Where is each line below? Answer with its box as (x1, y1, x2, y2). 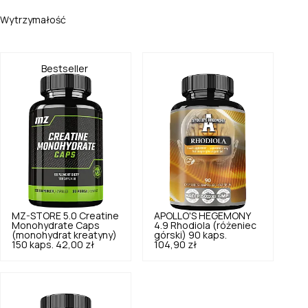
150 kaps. (12, 239, 54, 250)
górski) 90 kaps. (154, 230, 227, 240)
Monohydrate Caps (12, 220, 100, 230)
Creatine (79, 210, 119, 221)
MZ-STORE (12, 210, 61, 221)
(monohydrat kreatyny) (12, 230, 117, 240)
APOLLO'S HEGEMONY (154, 210, 250, 221)
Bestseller (41, 63, 88, 74)
